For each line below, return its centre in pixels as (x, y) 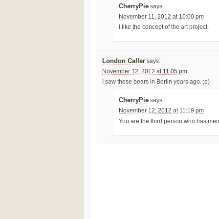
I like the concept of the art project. (164, 27)
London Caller (123, 61)
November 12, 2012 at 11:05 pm (144, 71)
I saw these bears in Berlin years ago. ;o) (156, 81)
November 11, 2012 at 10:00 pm (162, 17)
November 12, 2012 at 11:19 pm (162, 110)
